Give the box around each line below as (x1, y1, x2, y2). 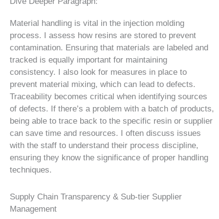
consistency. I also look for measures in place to (10, 67, 187, 77)
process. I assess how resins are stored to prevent (10, 31, 196, 41)
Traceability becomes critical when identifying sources (10, 92, 207, 102)
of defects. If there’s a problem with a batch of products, (10, 104, 214, 114)
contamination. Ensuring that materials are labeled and (10, 43, 208, 53)
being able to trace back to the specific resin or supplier (10, 116, 213, 126)
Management (10, 204, 57, 214)
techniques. (10, 165, 52, 175)
